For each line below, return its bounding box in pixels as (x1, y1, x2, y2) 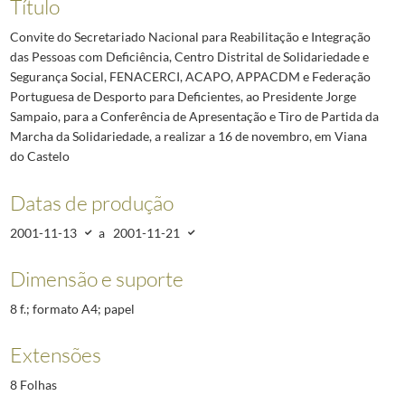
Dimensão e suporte (9, 265, 184, 291)
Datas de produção (9, 189, 174, 215)
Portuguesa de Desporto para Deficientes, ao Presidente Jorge (9, 89, 356, 105)
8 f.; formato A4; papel (9, 300, 135, 316)
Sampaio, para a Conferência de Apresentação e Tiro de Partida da (9, 108, 379, 125)
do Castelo (9, 148, 70, 165)
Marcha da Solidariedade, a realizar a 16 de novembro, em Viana (9, 128, 367, 145)
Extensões (9, 342, 101, 368)
